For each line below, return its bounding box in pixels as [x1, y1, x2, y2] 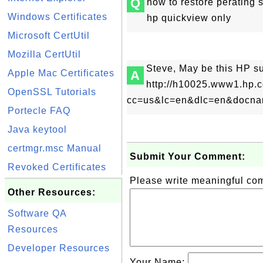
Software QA [8, 208, 66, 218]
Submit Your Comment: [130, 151, 245, 161]
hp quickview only [147, 13, 231, 23]
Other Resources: [8, 187, 96, 197]
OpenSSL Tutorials [8, 87, 96, 97]
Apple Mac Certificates [8, 68, 114, 78]
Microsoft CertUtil [8, 31, 90, 41]
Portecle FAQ [8, 106, 70, 116]
